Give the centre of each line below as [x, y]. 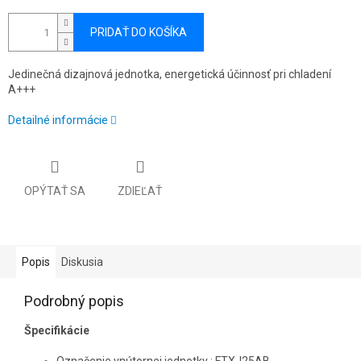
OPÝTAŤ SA [55, 191]
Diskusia [82, 261]
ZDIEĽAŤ [140, 191]
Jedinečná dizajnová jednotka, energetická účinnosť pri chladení [170, 75]
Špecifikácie [57, 330]
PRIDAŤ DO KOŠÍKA [139, 33]
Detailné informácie [58, 120]
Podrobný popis [74, 301]
